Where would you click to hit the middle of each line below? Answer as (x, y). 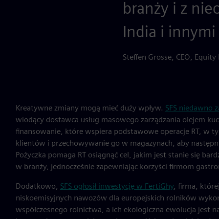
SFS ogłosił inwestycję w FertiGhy (117, 186)
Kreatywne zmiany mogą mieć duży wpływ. (90, 108)
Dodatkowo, (38, 186)
